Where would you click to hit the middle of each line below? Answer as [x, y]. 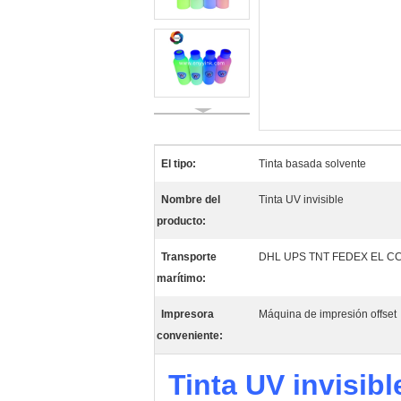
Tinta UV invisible [301, 200]
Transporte [189, 257]
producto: [181, 221]
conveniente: [190, 336]
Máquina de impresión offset [328, 314]
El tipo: [179, 164]
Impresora [188, 314]
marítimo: [181, 278]
